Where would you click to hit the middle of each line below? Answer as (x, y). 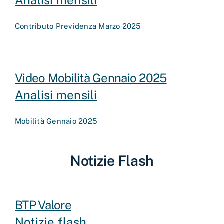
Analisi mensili (56, 95)
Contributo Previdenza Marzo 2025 (78, 26)
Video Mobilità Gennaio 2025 (91, 78)
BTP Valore (43, 205)
